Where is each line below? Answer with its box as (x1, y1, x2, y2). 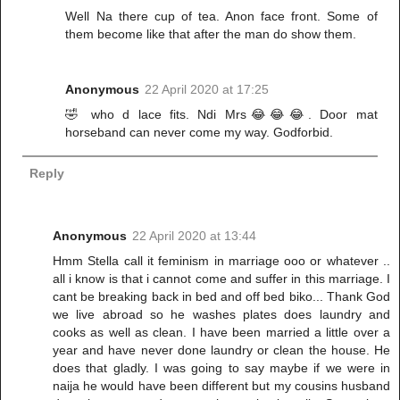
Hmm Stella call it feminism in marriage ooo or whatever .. (53, 253, 390, 268)
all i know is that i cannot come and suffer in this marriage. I (53, 271, 390, 286)
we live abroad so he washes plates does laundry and (53, 306, 390, 321)
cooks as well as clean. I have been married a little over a (53, 324, 390, 339)
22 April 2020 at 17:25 (145, 82, 270, 97)
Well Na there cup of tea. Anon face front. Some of (65, 9, 378, 24)
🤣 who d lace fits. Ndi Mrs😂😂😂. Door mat (65, 107, 378, 122)
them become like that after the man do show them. (65, 27, 357, 42)
